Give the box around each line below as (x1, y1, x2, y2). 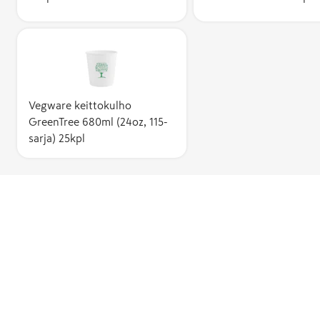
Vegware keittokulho (29, 100, 131, 111)
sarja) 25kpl (29, 133, 85, 144)
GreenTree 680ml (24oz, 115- (29, 116, 168, 127)
